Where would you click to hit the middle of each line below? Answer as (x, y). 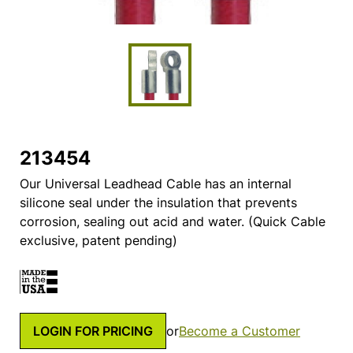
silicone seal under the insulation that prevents (158, 203)
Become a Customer (240, 331)
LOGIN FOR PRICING (93, 331)
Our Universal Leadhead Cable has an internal (156, 184)
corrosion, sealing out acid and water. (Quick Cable (173, 222)
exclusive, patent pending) (98, 241)
